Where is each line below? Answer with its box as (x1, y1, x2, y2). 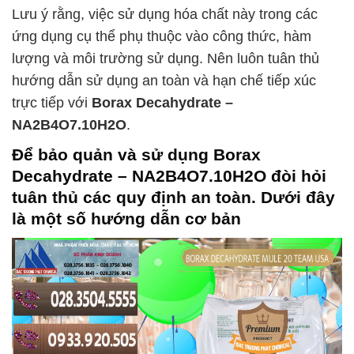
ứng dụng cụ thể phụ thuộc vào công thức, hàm (12, 28, 311, 45)
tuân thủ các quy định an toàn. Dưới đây (12, 188, 335, 207)
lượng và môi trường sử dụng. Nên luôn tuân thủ (12, 51, 319, 67)
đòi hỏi (266, 167, 326, 186)
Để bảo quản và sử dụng (12, 145, 213, 164)
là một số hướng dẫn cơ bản (12, 209, 241, 228)
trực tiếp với (12, 95, 92, 111)
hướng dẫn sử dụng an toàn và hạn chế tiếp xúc (12, 73, 316, 89)
